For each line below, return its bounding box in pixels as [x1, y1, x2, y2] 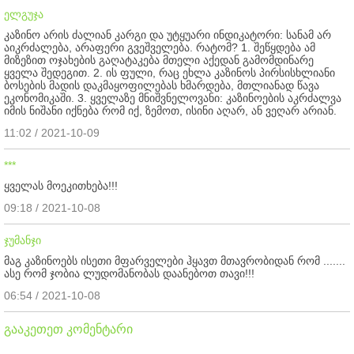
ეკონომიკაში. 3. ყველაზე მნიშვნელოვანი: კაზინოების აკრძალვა [4, 91, 341, 104]
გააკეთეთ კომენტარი [4, 322, 133, 336]
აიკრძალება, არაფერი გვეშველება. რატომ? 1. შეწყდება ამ [4, 40, 315, 54]
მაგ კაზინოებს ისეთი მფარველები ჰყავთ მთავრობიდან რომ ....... [4, 254, 345, 267]
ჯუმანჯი [4, 233, 41, 247]
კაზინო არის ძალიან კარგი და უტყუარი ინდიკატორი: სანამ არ [4, 28, 331, 41]
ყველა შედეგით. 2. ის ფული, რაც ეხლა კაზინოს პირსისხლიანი [4, 66, 335, 79]
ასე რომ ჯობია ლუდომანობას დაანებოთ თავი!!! [4, 266, 254, 280]
